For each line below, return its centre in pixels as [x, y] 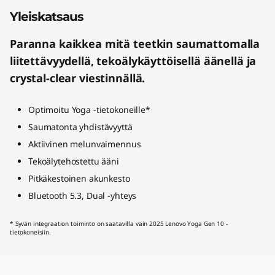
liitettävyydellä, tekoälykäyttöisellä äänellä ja [133, 60]
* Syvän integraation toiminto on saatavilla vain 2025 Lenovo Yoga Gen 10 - [119, 223]
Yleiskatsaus [47, 16]
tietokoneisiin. [30, 232]
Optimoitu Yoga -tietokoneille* [89, 109]
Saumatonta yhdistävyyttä [80, 126]
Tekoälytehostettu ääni [74, 161]
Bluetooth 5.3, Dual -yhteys [83, 195]
